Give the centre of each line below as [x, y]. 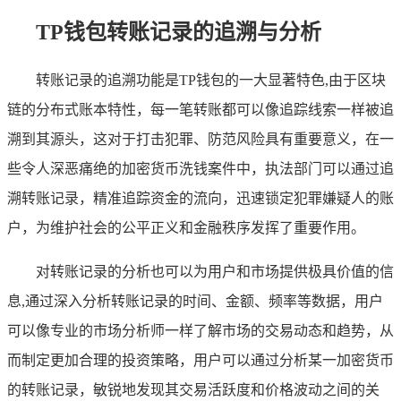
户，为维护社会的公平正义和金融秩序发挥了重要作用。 [186, 228]
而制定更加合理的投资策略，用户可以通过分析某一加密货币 [200, 361]
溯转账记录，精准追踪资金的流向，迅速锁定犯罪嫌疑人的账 [200, 199]
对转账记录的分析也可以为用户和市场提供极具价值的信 [215, 272]
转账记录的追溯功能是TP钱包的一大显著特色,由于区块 [211, 81]
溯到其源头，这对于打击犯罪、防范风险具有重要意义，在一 [200, 140]
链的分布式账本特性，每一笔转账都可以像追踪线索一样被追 [200, 110]
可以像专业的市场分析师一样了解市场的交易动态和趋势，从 [200, 331]
